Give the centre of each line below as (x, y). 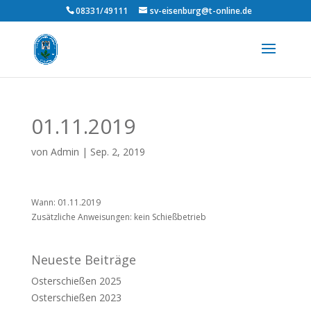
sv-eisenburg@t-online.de (201, 11)
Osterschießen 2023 (76, 298)
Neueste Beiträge (83, 260)
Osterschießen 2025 (76, 281)
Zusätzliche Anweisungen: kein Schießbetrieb (118, 217)
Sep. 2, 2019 (117, 152)
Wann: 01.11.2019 (66, 202)
